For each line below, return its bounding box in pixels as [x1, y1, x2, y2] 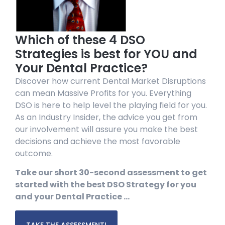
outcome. [15, 147, 53, 159]
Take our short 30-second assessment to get [15, 167, 207, 179]
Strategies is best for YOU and [15, 45, 197, 62]
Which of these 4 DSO [15, 31, 145, 48]
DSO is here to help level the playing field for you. [15, 99, 207, 111]
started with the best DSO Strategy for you [15, 179, 196, 191]
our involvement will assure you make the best [15, 123, 198, 135]
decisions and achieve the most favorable [15, 135, 180, 147]
